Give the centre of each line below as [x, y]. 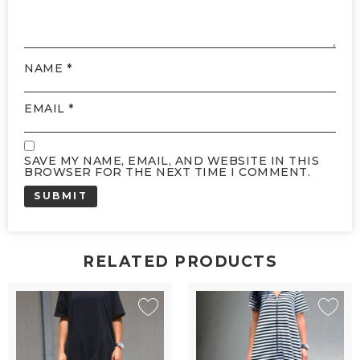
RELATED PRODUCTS [180, 261]
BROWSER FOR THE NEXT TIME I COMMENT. [167, 172]
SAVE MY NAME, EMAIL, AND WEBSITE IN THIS [172, 160]
